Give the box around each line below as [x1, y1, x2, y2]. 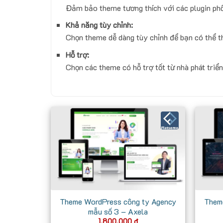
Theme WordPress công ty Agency [60, 196, 176, 207]
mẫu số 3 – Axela [88, 206, 148, 217]
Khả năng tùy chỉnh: [66, 19, 133, 30]
